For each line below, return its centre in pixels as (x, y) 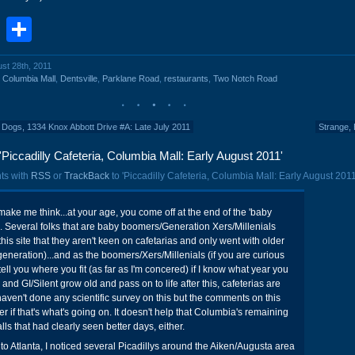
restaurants (186, 78)
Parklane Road (131, 78)
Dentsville (79, 78)
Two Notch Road (245, 78)
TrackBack (87, 176)
